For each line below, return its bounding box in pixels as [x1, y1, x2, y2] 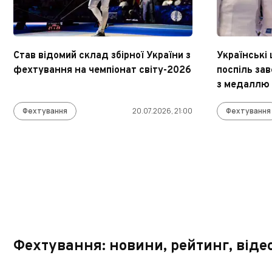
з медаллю [217, 79, 270, 91]
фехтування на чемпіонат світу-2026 [13, 64, 191, 76]
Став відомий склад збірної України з [13, 50, 191, 62]
